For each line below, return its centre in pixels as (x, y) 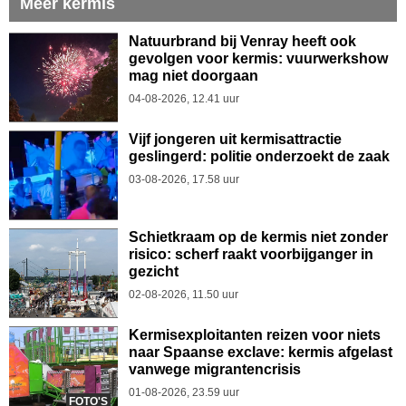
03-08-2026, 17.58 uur (184, 179)
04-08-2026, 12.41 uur (184, 98)
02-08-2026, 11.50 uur (184, 294)
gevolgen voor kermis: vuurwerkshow (258, 58)
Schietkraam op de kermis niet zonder (258, 237)
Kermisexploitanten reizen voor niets (255, 334)
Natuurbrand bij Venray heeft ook (242, 41)
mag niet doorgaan (193, 75)
